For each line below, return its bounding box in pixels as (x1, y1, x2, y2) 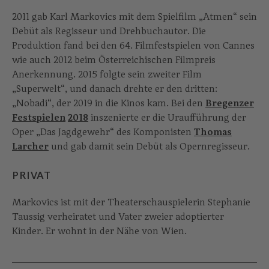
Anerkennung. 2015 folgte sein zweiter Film (12, 68, 202, 80)
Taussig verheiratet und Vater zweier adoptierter (12, 211, 224, 223)
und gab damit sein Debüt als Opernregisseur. (49, 141, 250, 153)
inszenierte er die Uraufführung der (88, 112, 246, 124)
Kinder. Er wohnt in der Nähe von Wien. (12, 225, 187, 237)
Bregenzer (205, 97, 254, 109)
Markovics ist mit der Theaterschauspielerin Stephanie (12, 196, 250, 208)
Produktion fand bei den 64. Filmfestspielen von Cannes (12, 40, 255, 52)
